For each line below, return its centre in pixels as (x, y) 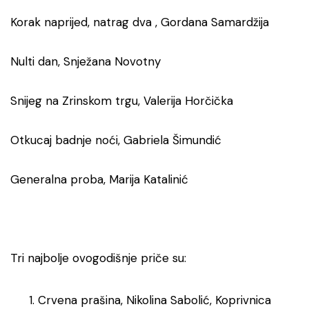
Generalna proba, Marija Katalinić (99, 179)
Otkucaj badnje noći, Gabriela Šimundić (116, 140)
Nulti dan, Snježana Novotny (86, 61)
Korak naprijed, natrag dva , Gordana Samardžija (140, 22)
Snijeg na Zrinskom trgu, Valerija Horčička (122, 101)
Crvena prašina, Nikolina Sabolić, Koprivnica (154, 300)
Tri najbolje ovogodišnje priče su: (98, 258)
